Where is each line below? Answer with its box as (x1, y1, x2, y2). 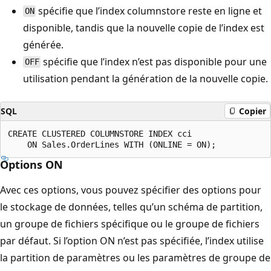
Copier (239, 105, 266, 117)
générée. (23, 38, 64, 51)
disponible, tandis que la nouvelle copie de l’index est (23, 21, 264, 34)
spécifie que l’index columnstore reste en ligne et (36, 4, 263, 18)
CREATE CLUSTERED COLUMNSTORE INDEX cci (8, 128, 192, 139)
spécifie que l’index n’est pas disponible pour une (41, 54, 267, 68)
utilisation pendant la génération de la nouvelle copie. (23, 71, 268, 85)
